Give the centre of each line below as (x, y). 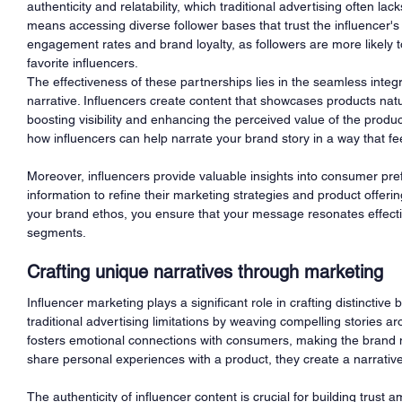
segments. (57, 232)
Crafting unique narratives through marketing (205, 271)
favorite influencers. (83, 62)
